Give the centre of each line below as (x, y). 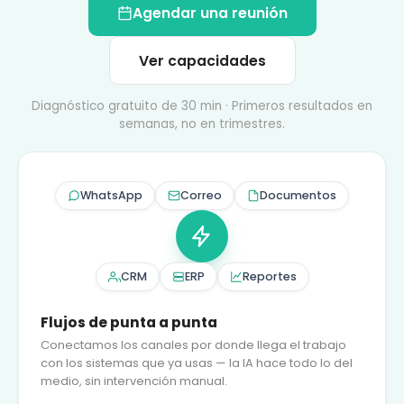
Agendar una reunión (210, 13)
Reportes (269, 276)
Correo (201, 195)
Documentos (298, 195)
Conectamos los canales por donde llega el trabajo (193, 344)
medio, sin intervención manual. (134, 381)
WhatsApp (111, 195)
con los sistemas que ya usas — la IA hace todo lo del (197, 363)
